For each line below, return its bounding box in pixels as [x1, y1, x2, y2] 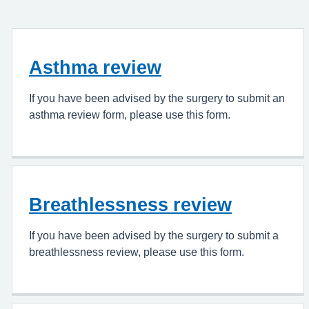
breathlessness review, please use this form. [29, 246, 244, 257]
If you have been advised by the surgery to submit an [29, 92, 285, 103]
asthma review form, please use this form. [29, 108, 230, 120]
